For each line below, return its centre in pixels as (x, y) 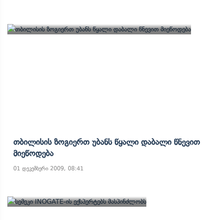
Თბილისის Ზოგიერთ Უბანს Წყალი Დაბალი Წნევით (107, 142)
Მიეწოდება (33, 153)
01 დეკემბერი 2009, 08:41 (48, 168)
